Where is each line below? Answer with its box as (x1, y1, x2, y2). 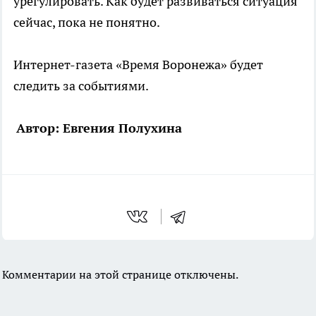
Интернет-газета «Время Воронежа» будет (13, 56, 263, 73)
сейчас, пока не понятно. (13, 13, 160, 30)
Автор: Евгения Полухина (16, 119, 182, 136)
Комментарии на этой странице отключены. (2, 267, 238, 281)
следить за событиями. (13, 77, 149, 94)
